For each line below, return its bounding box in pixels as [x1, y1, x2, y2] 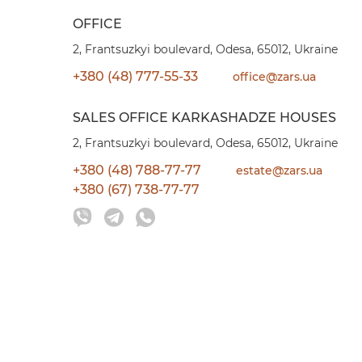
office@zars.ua [232, 69, 316, 84]
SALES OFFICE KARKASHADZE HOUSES [73, 109, 336, 125]
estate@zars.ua [235, 162, 322, 178]
